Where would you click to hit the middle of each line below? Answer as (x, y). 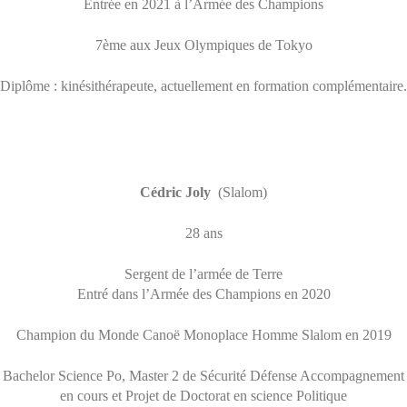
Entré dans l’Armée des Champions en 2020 (203, 294)
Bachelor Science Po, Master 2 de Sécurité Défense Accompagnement (203, 376)
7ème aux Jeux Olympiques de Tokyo (203, 45)
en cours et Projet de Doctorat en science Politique (203, 396)
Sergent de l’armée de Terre (203, 274)
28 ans (203, 233)
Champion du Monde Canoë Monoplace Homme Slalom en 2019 (203, 335)
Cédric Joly (175, 192)
